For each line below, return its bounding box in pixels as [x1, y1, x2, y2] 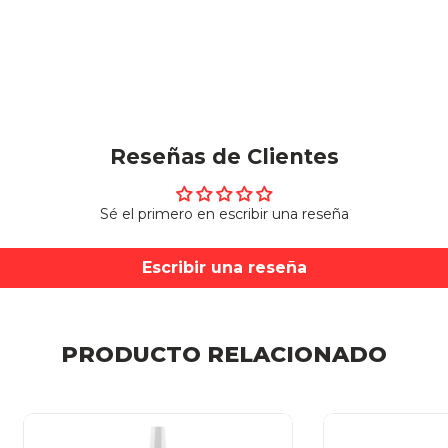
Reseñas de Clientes [109, 143, 339, 169]
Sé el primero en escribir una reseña [99, 204, 349, 223]
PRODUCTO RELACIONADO [61, 340, 387, 368]
